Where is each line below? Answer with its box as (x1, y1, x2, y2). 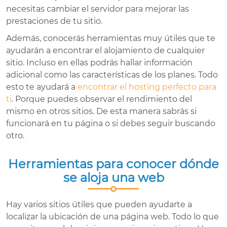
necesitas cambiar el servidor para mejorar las (6, 4, 189, 14)
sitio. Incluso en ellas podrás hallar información (6, 58, 193, 68)
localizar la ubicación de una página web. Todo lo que (6, 212, 219, 222)
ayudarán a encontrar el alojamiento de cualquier (6, 46, 205, 56)
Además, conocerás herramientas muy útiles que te (6, 33, 215, 44)
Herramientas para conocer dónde (8, 157, 219, 172)
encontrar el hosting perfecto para (78, 82, 216, 92)
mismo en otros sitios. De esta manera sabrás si (6, 106, 197, 117)
